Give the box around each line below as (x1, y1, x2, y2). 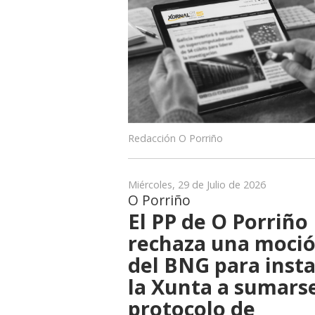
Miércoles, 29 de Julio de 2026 (128, 177, 266, 191)
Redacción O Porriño (128, 131, 223, 145)
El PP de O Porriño (128, 207, 308, 235)
